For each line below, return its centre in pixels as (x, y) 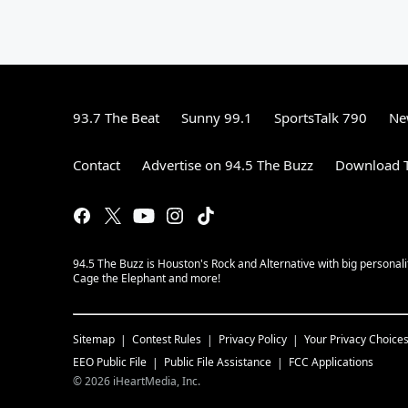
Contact (97, 164)
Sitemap (94, 339)
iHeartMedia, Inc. (157, 381)
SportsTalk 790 (321, 117)
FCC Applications (331, 362)
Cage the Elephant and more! (147, 278)
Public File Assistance (218, 362)
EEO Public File (110, 362)
